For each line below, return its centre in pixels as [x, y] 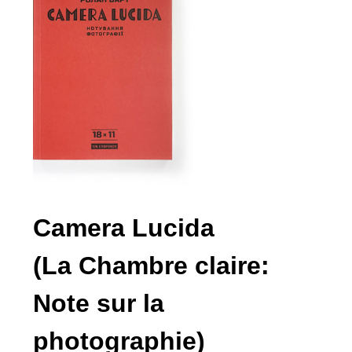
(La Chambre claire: [151, 266]
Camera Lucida [124, 228]
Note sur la [99, 303]
